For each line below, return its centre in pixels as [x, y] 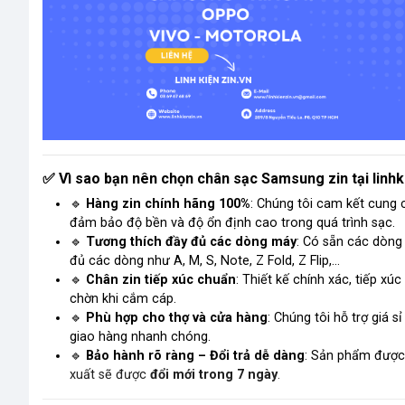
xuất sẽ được [110, 374]
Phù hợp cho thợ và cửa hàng [177, 317]
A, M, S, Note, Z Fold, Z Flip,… [257, 260]
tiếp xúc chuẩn [188, 279]
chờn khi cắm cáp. [123, 298]
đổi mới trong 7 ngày [214, 374]
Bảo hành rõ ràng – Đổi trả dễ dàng [195, 355]
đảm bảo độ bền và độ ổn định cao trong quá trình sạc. [232, 222]
